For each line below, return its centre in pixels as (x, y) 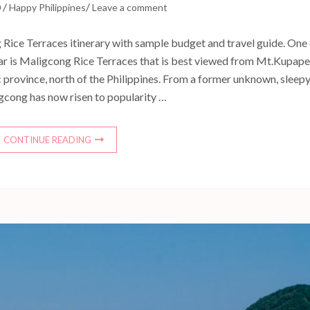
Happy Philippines (48, 8)
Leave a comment (130, 8)
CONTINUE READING (48, 140)
